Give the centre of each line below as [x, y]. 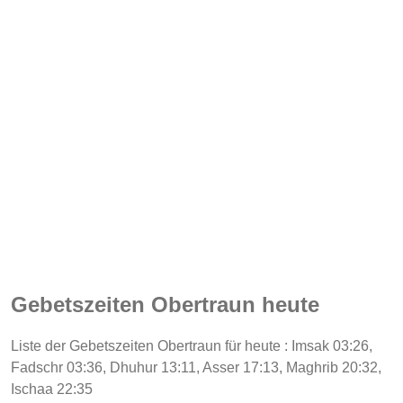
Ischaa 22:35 [52, 389]
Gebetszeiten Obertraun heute [165, 304]
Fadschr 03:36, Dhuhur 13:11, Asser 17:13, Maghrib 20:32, [196, 367]
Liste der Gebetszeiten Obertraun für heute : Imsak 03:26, [192, 345]
